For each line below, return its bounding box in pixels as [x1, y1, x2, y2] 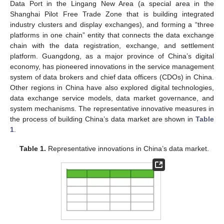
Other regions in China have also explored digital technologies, [10, 83, 214, 91]
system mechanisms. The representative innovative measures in [10, 104, 214, 112]
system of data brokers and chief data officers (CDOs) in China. [10, 72, 214, 81]
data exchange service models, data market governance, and [10, 93, 214, 102]
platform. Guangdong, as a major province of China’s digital [10, 51, 214, 60]
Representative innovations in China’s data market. [45, 144, 209, 152]
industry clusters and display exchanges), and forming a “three [10, 20, 214, 28]
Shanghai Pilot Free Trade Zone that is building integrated [10, 9, 214, 18]
